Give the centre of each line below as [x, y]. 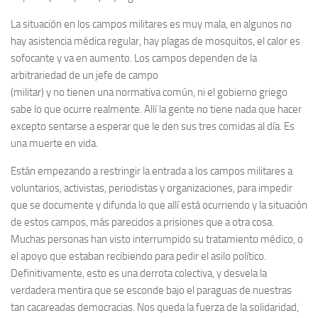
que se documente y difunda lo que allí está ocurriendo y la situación [159, 205]
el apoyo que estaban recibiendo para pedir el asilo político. [138, 256]
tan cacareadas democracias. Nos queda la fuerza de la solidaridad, [155, 307]
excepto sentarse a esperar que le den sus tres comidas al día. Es [153, 126]
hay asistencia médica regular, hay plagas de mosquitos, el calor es [155, 41]
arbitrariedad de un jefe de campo [84, 75]
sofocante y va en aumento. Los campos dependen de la [134, 58]
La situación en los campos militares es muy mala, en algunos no [151, 24]
